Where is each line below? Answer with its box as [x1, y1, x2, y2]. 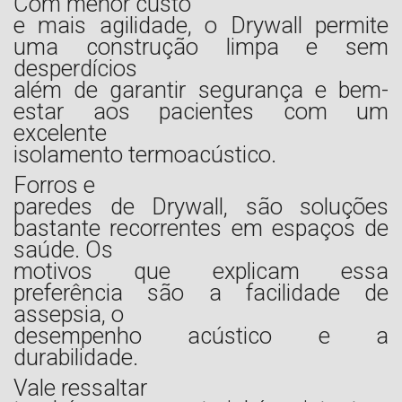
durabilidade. [13, 343, 138, 371]
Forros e [13, 170, 95, 198]
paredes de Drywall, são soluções [13, 192, 389, 220]
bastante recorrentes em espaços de [13, 214, 389, 241]
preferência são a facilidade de [13, 278, 389, 306]
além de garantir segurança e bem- [13, 75, 389, 103]
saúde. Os [13, 235, 113, 263]
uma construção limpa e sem [13, 32, 389, 60]
